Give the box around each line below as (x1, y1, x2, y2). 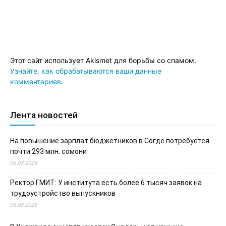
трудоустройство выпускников (10, 189, 116, 197)
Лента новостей (10, 110, 78, 120)
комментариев (10, 77, 61, 86)
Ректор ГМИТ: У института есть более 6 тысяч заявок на (10, 179, 202, 187)
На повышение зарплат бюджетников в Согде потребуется (10, 137, 209, 145)
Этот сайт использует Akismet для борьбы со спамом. (10, 56, 196, 65)
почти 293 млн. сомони (10, 147, 87, 155)
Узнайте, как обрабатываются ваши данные (10, 67, 161, 75)
